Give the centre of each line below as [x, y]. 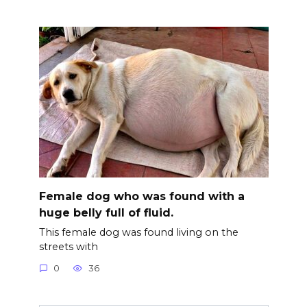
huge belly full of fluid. [106, 212]
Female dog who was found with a [142, 196]
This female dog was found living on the [138, 232]
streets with [68, 246]
